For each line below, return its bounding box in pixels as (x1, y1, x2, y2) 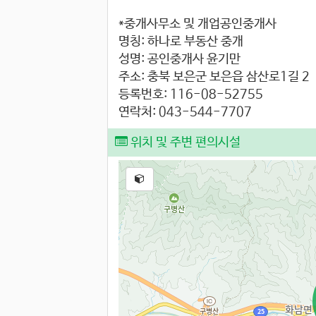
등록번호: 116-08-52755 (119, 87, 263, 102)
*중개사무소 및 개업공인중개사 (119, 17, 276, 32)
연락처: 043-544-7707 (119, 105, 252, 120)
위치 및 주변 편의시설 (128, 135, 241, 150)
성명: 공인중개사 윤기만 (119, 52, 241, 67)
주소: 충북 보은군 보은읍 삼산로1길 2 (119, 70, 310, 85)
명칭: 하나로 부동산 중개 (119, 35, 243, 49)
